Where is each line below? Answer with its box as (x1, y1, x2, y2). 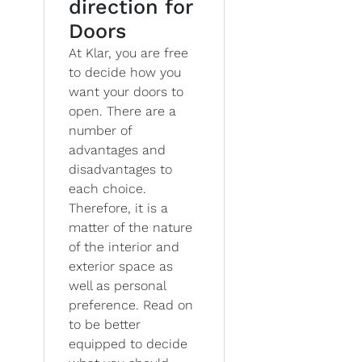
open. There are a (69, 103, 176, 119)
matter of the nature (69, 219, 192, 235)
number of (69, 122, 132, 138)
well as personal (69, 277, 166, 293)
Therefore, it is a (69, 200, 168, 216)
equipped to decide (69, 335, 187, 351)
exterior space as (69, 258, 173, 274)
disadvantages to (69, 161, 172, 177)
